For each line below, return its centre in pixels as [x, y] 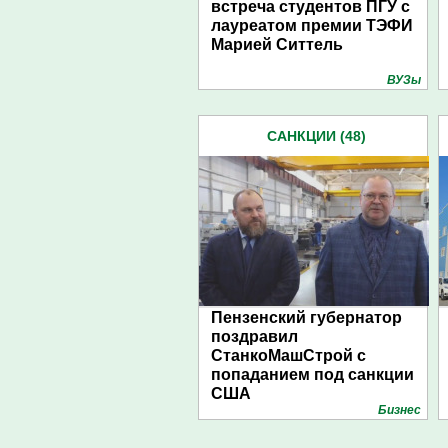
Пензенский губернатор [306, 317]
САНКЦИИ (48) [316, 136]
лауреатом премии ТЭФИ [312, 25]
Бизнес [399, 410]
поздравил [254, 336]
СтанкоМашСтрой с [288, 355]
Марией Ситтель [277, 44]
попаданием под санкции [312, 374]
